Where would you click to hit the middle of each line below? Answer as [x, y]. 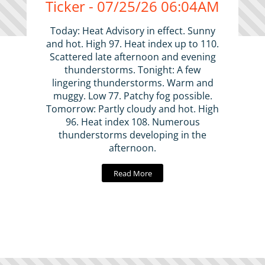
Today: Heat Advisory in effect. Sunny [132, 31]
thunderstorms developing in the [132, 135]
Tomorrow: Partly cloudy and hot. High [132, 109]
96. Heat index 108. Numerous [132, 122]
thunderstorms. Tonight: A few [132, 70]
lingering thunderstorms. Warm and [132, 83]
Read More [132, 173]
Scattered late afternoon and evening [132, 57]
